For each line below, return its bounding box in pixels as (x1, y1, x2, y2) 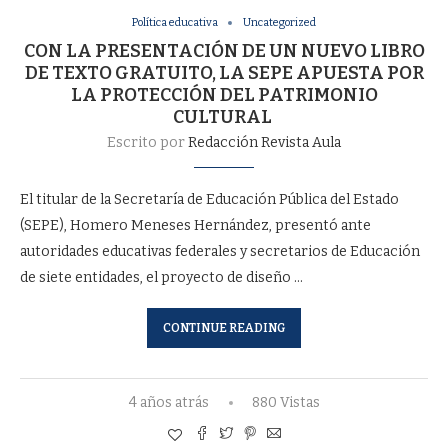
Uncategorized (243, 16, 316, 30)
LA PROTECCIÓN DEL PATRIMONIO (70, 84, 378, 107)
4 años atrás (128, 394, 209, 412)
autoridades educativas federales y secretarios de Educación (20, 243, 420, 261)
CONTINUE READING (163, 321, 285, 336)
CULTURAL (173, 106, 275, 129)
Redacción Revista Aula (188, 134, 341, 152)
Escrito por (107, 134, 188, 152)
